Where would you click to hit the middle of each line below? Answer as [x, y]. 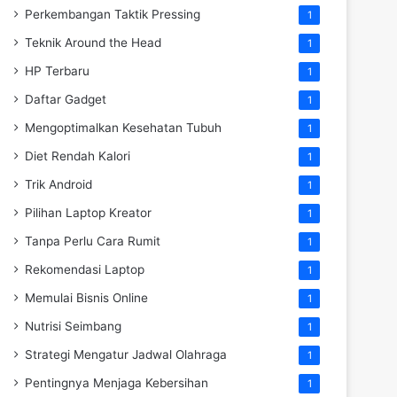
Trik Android [58, 184]
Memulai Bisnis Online [86, 297]
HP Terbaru [57, 70]
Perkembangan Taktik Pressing [113, 14]
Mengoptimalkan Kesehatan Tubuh [123, 127]
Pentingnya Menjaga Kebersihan [117, 382]
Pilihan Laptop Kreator [88, 212]
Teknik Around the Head [93, 42]
